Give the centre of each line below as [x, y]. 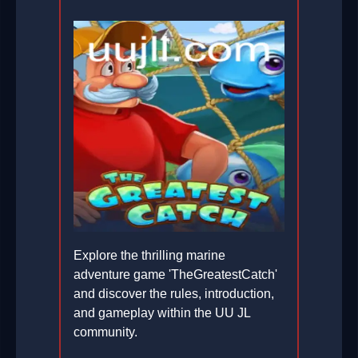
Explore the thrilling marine [149, 256]
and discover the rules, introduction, [174, 294]
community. [105, 332]
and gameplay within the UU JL [162, 313]
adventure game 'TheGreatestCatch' [175, 275]
